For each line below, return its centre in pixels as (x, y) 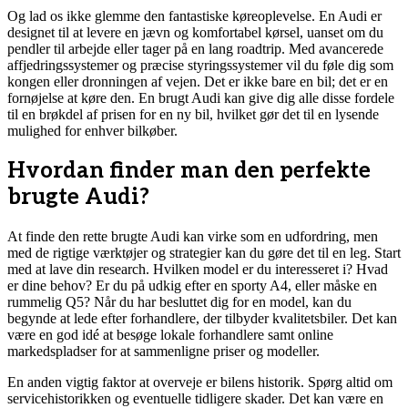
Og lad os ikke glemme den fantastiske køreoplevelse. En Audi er (194, 16)
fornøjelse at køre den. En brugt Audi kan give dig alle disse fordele (201, 98)
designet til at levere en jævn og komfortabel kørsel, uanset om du (195, 33)
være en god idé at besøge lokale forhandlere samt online (170, 335)
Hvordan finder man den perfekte (189, 171)
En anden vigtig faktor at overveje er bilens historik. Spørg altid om (200, 382)
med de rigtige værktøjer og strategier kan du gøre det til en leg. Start (204, 253)
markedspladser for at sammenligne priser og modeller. (163, 352)
